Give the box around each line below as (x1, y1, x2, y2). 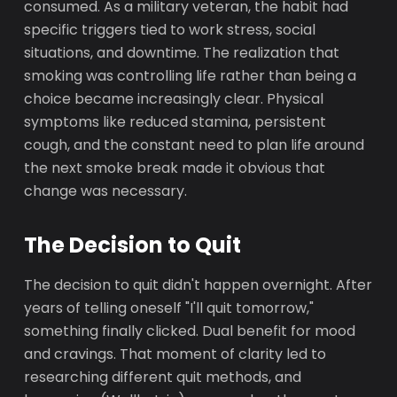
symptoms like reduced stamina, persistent (24, 112, 327, 132)
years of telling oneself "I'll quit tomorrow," (24, 298, 315, 318)
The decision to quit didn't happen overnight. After (24, 275, 373, 295)
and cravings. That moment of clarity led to (24, 344, 327, 364)
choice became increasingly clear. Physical (24, 89, 324, 109)
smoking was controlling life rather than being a (24, 66, 357, 86)
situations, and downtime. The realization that (24, 43, 340, 63)
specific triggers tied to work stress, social (24, 19, 316, 40)
